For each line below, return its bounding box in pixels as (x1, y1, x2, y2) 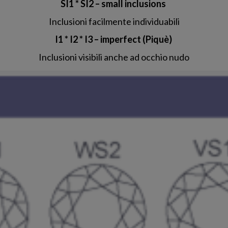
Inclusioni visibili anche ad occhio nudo (39, 51, 189, 63)
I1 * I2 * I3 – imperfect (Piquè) (54, 34, 174, 45)
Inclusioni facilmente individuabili (48, 16, 180, 27)
